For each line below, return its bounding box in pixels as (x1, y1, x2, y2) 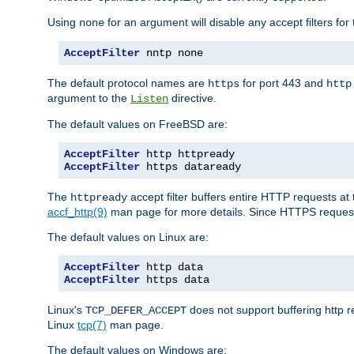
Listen (130, 92, 168, 105)
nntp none (140, 46, 203, 59)
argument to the (47, 91, 130, 104)
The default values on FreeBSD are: (47, 117, 228, 130)
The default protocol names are (47, 76, 208, 89)
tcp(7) (77, 318, 107, 331)
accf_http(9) (47, 205, 107, 218)
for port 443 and (239, 76, 326, 89)
